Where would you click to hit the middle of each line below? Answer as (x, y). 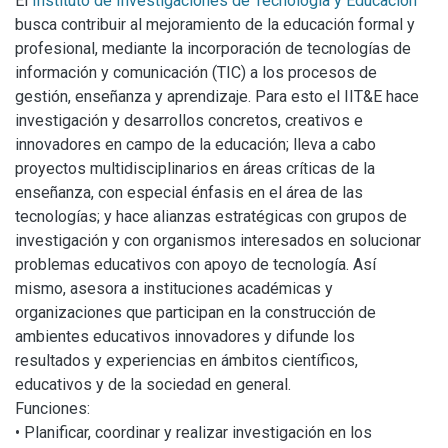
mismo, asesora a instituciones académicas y (174, 288)
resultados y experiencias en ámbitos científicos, (186, 360)
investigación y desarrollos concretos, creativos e (189, 120)
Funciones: (52, 408)
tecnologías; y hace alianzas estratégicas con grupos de (211, 216)
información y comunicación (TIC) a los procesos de (196, 72)
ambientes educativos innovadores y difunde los (185, 336)
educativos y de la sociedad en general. (153, 384)
